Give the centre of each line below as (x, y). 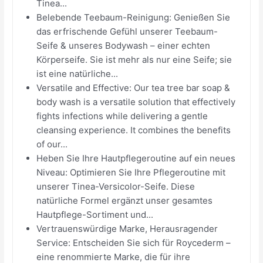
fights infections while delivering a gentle (122, 116)
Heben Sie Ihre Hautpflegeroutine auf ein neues (136, 158)
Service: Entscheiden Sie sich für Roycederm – (134, 242)
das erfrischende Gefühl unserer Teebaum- (127, 31)
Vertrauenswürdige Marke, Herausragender (127, 228)
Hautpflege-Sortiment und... (95, 214)
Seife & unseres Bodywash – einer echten (124, 45)
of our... (52, 144)
